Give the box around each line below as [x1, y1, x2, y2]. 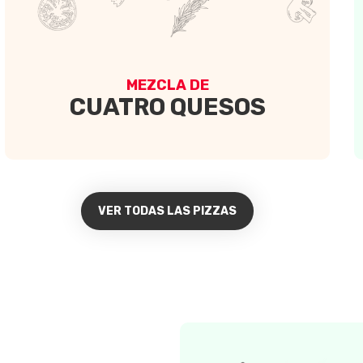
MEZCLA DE [126, 75, 209, 94]
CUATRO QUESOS [69, 92, 266, 121]
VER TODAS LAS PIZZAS [98, 204, 237, 219]
